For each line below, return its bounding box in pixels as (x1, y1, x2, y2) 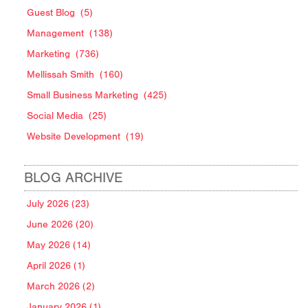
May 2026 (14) (27, 239, 91, 252)
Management (27, 27, 84, 40)
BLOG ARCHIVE (24, 170, 123, 186)
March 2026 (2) (27, 280, 95, 293)
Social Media (27, 110, 83, 122)
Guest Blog (27, 7, 75, 19)
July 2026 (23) (27, 198, 89, 210)
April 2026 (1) (27, 260, 85, 272)
